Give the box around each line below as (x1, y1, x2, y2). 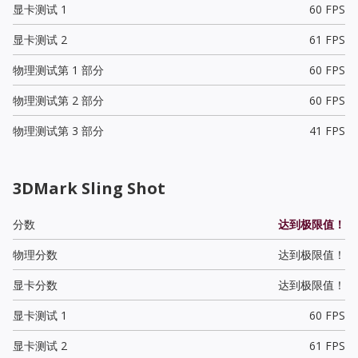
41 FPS (308, 122, 345, 138)
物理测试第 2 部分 (13, 92, 104, 108)
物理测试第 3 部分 (13, 122, 104, 138)
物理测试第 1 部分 (13, 62, 104, 78)
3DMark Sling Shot (13, 177, 165, 199)
